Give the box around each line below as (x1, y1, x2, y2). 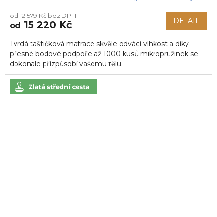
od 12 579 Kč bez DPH (10, 12, 76, 20)
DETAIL (173, 16, 200, 26)
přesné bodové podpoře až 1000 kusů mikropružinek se (10, 49, 198, 59)
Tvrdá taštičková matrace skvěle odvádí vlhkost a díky (10, 39, 189, 48)
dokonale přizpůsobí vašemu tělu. (10, 60, 123, 69)
